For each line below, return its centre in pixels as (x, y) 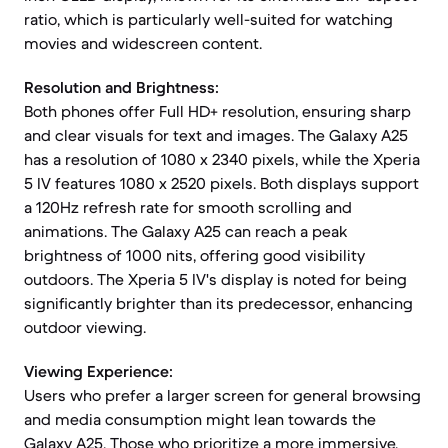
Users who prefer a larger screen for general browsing (222, 395)
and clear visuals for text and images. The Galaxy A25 (216, 135)
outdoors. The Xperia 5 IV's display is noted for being (215, 279)
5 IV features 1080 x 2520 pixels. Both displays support (221, 183)
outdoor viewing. (85, 327)
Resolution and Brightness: (121, 87)
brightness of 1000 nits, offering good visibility (194, 255)
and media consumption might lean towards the (200, 419)
